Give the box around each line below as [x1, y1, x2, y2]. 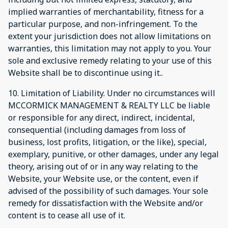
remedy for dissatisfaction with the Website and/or [8, 197, 203, 209]
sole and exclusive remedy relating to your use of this [8, 54, 212, 66]
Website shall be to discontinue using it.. [8, 67, 163, 78]
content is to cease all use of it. [8, 209, 125, 221]
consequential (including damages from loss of [8, 124, 186, 135]
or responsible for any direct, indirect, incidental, [8, 111, 195, 123]
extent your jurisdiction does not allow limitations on [8, 30, 211, 42]
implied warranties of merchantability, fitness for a [8, 6, 204, 17]
